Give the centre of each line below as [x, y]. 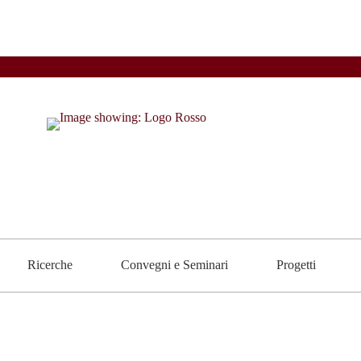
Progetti [296, 265]
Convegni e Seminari [174, 265]
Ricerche [50, 265]
